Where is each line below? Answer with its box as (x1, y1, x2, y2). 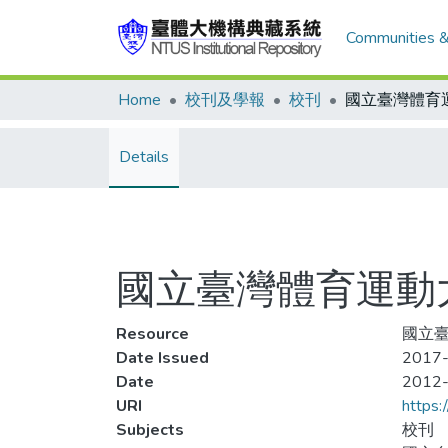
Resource (116, 323, 189, 345)
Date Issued (116, 347, 209, 369)
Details (119, 146, 169, 168)
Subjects (116, 419, 184, 441)
